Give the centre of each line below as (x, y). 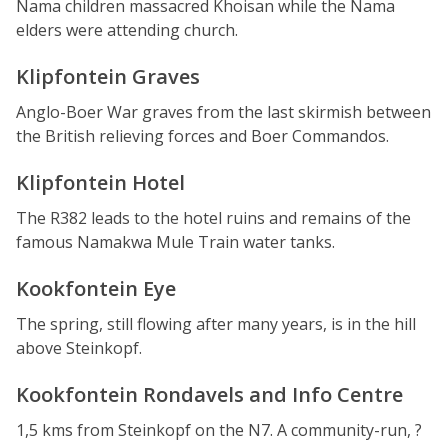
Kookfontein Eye (96, 288)
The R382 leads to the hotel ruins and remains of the (213, 218)
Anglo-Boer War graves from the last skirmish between (223, 112)
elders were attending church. (127, 30)
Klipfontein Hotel (100, 182)
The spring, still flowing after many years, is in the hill (216, 324)
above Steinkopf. (79, 348)
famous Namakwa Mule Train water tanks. (175, 242)
